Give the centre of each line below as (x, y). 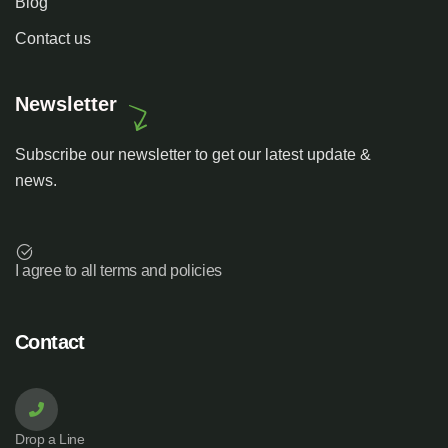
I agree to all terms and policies (118, 271)
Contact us (53, 39)
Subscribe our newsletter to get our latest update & (193, 155)
